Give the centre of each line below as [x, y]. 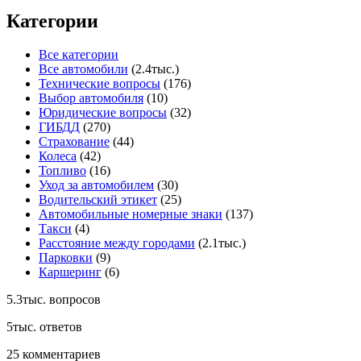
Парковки [66, 258]
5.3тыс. [26, 300]
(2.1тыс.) [222, 243]
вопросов [73, 300]
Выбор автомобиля [91, 98]
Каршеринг [70, 272]
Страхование [74, 142]
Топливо [62, 171]
